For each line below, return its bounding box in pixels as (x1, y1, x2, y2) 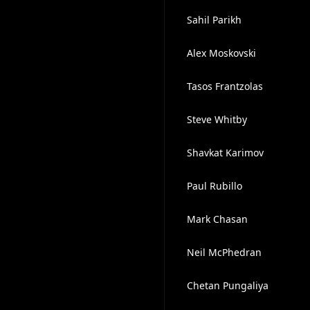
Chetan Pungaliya (186, 279, 268, 292)
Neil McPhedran (186, 246, 262, 259)
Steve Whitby (186, 113, 247, 126)
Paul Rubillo (186, 179, 242, 192)
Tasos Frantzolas (186, 80, 263, 93)
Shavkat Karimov (186, 146, 264, 159)
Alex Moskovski (186, 46, 256, 60)
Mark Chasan (186, 212, 248, 226)
